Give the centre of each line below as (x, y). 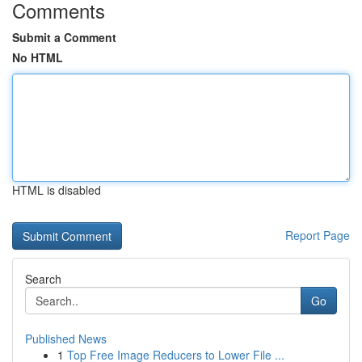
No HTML (38, 57)
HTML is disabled (57, 190)
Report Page (318, 235)
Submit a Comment (64, 37)
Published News (66, 339)
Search (43, 279)
